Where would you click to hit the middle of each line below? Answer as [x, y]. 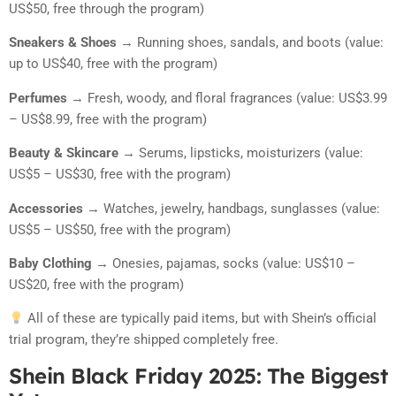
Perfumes [38, 98]
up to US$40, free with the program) [113, 64]
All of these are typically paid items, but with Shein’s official [201, 319]
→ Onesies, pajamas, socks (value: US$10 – [224, 264]
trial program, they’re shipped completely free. [144, 340]
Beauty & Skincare [64, 153]
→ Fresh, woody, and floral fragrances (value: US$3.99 [227, 98]
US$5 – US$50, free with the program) [120, 229]
